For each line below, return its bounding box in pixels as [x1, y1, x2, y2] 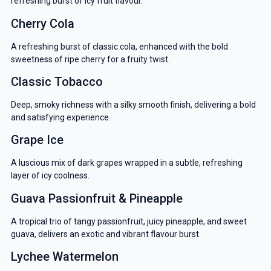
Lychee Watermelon [10, 249, 119, 264]
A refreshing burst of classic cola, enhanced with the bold [10, 41, 228, 51]
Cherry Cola [10, 16, 74, 31]
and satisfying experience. [10, 113, 111, 122]
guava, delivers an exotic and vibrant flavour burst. [10, 229, 201, 239]
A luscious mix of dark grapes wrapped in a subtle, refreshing [10, 158, 243, 168]
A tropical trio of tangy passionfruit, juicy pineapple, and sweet [10, 216, 247, 226]
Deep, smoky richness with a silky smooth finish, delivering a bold [10, 100, 256, 109]
